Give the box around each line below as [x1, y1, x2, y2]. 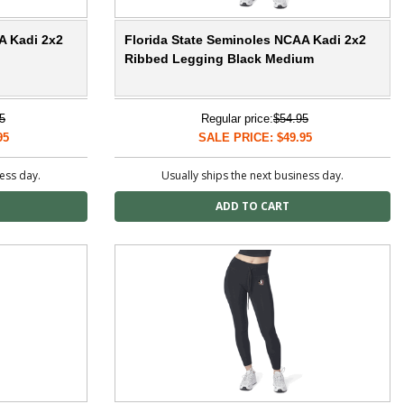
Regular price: [201, 112, 273, 126]
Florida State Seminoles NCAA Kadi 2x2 [124, 32, 366, 48]
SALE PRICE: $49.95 [197, 131, 312, 145]
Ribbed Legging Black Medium [124, 51, 314, 67]
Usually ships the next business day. [161, 168, 344, 184]
